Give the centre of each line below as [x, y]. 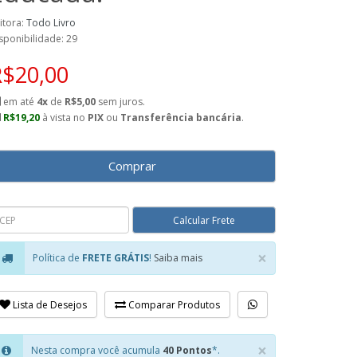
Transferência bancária [181, 118]
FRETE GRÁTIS [116, 258]
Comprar [132, 166]
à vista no [64, 118]
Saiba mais [178, 258]
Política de [57, 258]
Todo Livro [51, 23]
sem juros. [120, 102]
